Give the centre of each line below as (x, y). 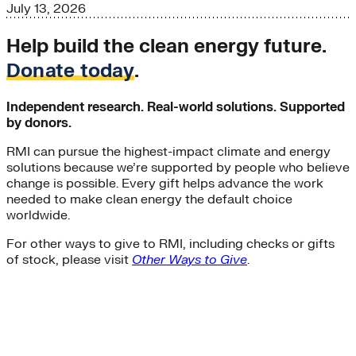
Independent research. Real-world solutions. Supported (176, 107)
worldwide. (38, 215)
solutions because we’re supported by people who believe (178, 167)
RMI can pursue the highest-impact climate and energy (168, 151)
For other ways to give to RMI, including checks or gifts (170, 244)
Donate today (70, 71)
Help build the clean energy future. (166, 46)
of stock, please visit (69, 259)
